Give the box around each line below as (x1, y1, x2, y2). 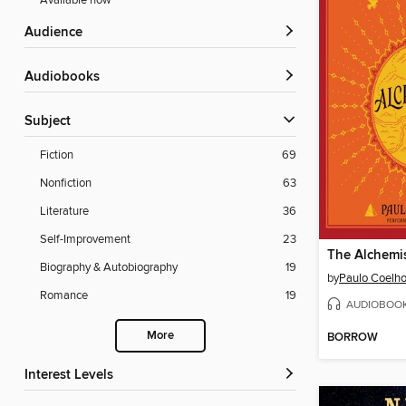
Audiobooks (34, 69, 100, 86)
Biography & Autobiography (40, 260, 178, 275)
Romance (40, 288, 88, 304)
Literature (40, 204, 89, 219)
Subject (33, 113, 71, 130)
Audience (34, 24, 82, 42)
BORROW (327, 330, 378, 346)
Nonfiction (40, 176, 92, 191)
